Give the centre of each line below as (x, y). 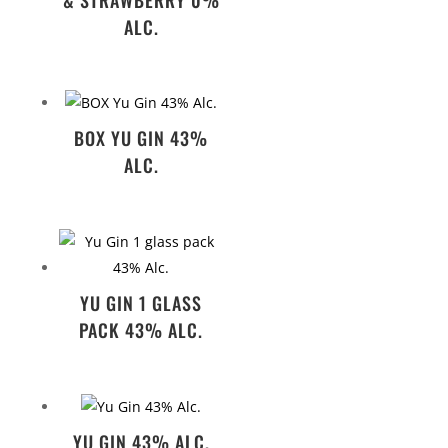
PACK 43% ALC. (141, 330)
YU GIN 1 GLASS (141, 303)
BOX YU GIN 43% (141, 138)
